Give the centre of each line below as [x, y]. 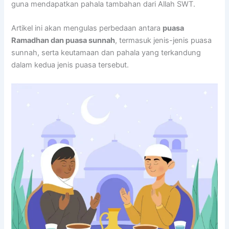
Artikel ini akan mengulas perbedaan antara [87, 28]
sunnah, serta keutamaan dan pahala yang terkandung [106, 53]
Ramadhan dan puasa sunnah [63, 41]
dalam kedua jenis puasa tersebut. [70, 65]
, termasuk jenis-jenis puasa [164, 41]
